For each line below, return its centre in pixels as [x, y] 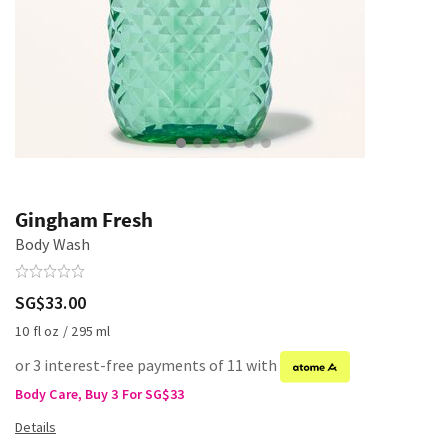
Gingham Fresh [84, 219]
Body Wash [53, 244]
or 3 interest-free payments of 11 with [147, 365]
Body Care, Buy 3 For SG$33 [100, 394]
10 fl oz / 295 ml [63, 331]
